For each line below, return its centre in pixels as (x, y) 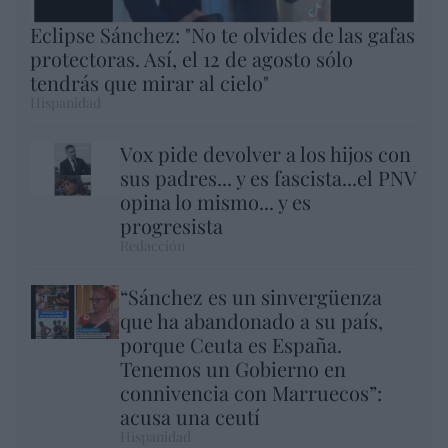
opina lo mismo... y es (215, 202)
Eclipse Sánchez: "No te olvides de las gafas (222, 35)
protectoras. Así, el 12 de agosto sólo (191, 59)
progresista (171, 226)
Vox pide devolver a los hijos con (265, 154)
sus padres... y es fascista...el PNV (268, 178)
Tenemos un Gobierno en (233, 369)
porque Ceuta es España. (231, 345)
